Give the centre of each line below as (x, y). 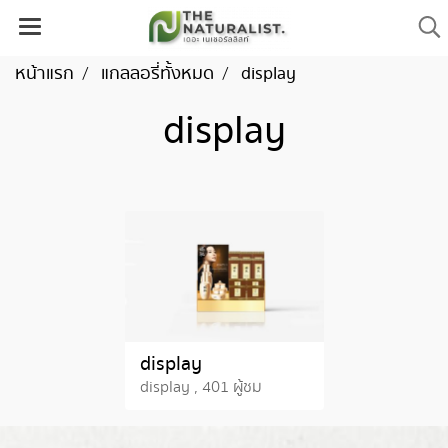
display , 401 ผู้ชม (200, 387)
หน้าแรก (44, 74)
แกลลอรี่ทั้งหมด (157, 74)
